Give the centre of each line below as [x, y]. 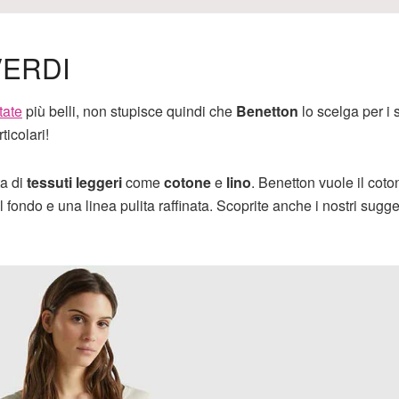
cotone [187, 183]
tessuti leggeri [74, 183]
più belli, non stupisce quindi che [129, 111]
